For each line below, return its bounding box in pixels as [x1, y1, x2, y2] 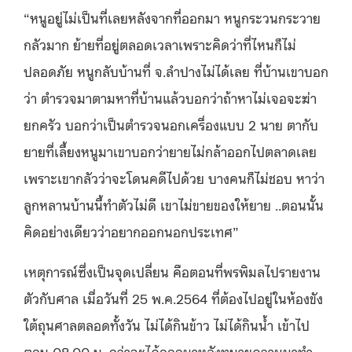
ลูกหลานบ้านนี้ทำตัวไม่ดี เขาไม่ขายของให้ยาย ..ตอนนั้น [24, 194, 324, 214]
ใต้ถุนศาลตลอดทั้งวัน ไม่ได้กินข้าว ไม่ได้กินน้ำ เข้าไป [24, 314, 310, 334]
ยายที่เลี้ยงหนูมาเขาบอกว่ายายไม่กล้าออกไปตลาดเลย [24, 141, 317, 160]
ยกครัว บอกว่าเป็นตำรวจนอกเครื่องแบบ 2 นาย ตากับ [24, 114, 318, 134]
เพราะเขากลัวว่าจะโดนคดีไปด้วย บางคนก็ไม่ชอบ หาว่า [24, 167, 324, 187]
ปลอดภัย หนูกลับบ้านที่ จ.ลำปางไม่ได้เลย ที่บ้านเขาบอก [24, 60, 328, 80]
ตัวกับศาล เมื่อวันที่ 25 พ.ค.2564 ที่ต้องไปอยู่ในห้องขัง [24, 288, 323, 307]
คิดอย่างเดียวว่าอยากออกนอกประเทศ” [24, 221, 239, 240]
